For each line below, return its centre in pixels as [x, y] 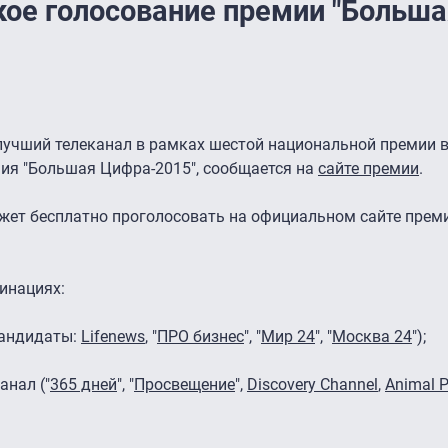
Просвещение [184, 384]
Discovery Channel [312, 384]
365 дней [83, 384]
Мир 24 [288, 336]
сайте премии [368, 168]
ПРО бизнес [200, 336]
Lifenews [113, 336]
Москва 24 [372, 336]
